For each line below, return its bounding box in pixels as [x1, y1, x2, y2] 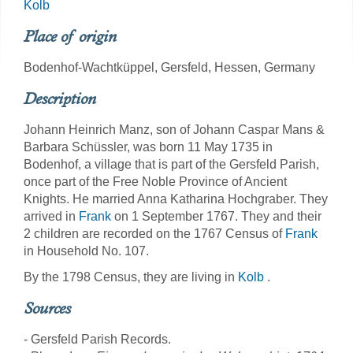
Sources [24, 299, 71, 318]
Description [24, 89, 96, 108]
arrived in [24, 210, 79, 223]
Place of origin [24, 27, 117, 46]
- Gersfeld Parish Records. [24, 333, 171, 346]
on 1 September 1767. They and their [111, 210, 321, 223]
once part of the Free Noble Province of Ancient [24, 175, 287, 188]
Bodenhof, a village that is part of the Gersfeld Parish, [24, 158, 319, 171]
